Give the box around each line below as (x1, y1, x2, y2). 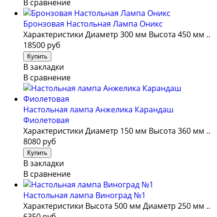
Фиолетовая (23, 114, 69, 125)
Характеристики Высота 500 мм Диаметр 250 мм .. (23, 200, 210, 211)
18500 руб (23, 39, 61, 50)
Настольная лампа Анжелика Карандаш (23, 104, 173, 115)
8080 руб (23, 136, 56, 147)
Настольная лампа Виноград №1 (23, 189, 146, 201)
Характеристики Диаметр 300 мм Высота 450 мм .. (23, 29, 210, 40)
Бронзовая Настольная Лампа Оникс (23, 18, 163, 29)
